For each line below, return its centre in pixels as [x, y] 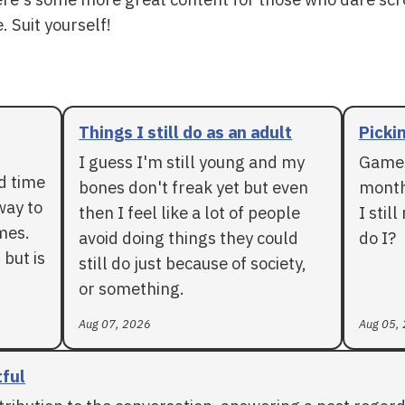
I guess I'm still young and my [192, 161]
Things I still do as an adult [186, 132]
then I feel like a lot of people [190, 212]
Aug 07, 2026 [115, 324]
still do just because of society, [193, 263]
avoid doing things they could [189, 237]
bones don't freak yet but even [194, 187]
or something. [132, 288]
